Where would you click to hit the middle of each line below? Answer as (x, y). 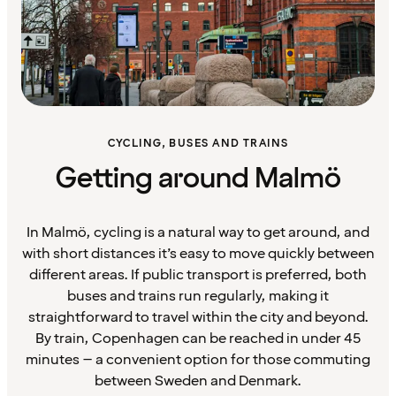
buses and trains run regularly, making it (198, 297)
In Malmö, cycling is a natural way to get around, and (198, 233)
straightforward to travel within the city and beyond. (198, 318)
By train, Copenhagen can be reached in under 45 (198, 339)
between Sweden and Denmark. (198, 381)
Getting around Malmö (198, 179)
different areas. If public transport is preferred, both (198, 275)
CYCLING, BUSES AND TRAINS (198, 144)
